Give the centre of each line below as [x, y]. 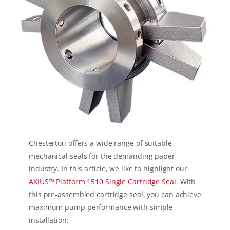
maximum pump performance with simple [101, 207]
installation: [49, 220]
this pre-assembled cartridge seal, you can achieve [115, 194]
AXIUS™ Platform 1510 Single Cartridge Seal [102, 181]
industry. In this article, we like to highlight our [108, 168]
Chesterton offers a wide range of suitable [100, 143]
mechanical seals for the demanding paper [102, 156]
